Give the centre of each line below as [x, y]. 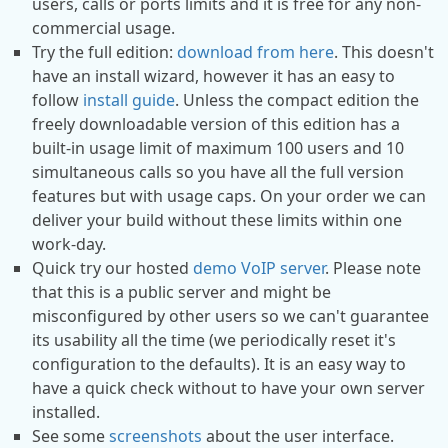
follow [57, 100]
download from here [255, 52]
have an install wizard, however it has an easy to [213, 76]
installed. [66, 412]
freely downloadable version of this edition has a [216, 124]
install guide [129, 100]
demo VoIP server [259, 268]
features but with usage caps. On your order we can [229, 196]
